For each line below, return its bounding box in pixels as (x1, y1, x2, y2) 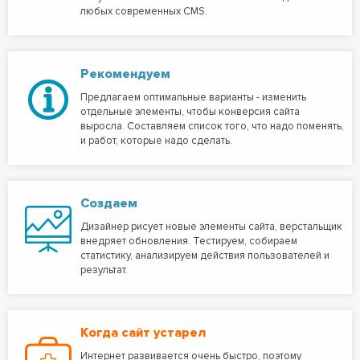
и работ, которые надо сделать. (80, 134, 232, 147)
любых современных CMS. (80, 5, 207, 18)
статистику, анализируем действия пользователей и (80, 249, 329, 262)
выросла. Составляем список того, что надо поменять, (80, 120, 344, 133)
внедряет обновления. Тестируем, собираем (80, 235, 297, 247)
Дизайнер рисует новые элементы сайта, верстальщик (80, 220, 342, 233)
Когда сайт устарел (80, 325, 206, 341)
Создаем (80, 195, 137, 211)
